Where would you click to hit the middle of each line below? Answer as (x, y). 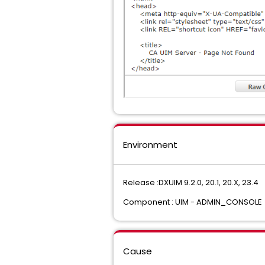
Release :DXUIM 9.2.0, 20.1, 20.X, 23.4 (191, 182)
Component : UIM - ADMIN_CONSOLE (193, 202)
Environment (150, 145)
